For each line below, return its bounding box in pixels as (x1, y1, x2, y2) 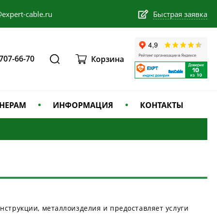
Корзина (91, 54, 124, 64)
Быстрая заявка (153, 9, 207, 19)
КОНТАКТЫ (140, 100, 184, 110)
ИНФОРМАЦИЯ (53, 100, 113, 110)
